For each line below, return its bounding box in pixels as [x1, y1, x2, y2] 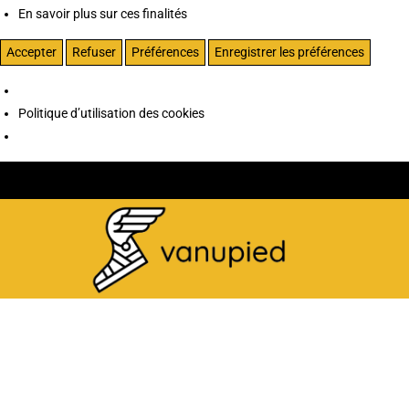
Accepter [6, 44, 57, 59]
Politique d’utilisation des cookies [18, 105, 204, 121]
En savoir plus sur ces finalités [18, 5, 187, 21]
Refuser [72, 44, 116, 59]
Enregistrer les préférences [215, 44, 364, 59]
